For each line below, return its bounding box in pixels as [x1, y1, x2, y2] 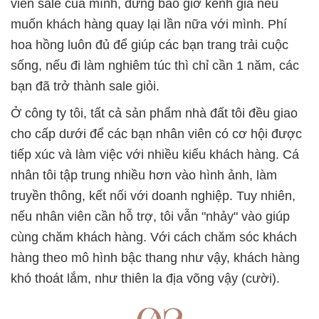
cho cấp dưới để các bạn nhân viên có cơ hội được [11, 126, 302, 141]
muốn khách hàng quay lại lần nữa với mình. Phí [11, 16, 287, 31]
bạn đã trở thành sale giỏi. [11, 78, 159, 93]
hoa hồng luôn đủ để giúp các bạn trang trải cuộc [11, 37, 288, 52]
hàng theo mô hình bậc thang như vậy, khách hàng [11, 250, 300, 265]
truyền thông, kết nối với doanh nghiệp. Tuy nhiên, [11, 188, 296, 203]
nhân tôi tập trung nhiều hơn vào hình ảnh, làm [11, 167, 277, 182]
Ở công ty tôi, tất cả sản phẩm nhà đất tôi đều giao [11, 105, 298, 120]
